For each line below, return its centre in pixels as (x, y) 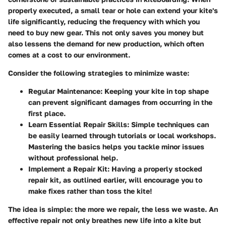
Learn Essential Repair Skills (78, 124)
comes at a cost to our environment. (69, 54)
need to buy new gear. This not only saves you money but (106, 32)
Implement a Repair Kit (68, 168)
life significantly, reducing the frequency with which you (104, 21)
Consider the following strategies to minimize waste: (99, 73)
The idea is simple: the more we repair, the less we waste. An (113, 209)
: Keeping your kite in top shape (155, 91)
